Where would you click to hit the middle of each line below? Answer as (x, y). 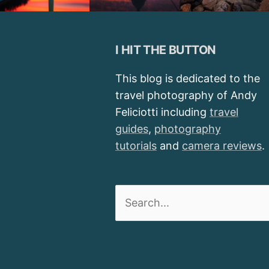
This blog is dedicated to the (188, 79)
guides (132, 129)
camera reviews (222, 146)
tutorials (136, 146)
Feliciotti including (162, 112)
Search (132, 194)
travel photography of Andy (186, 95)
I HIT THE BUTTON (166, 50)
